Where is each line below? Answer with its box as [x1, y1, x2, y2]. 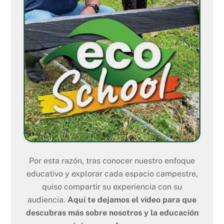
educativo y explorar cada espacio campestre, [26, 169, 198, 179]
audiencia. [27, 195, 67, 205]
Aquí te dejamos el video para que [67, 195, 196, 205]
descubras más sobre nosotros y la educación [25, 208, 198, 218]
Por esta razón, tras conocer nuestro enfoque [29, 156, 195, 166]
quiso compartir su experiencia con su [42, 182, 182, 192]
